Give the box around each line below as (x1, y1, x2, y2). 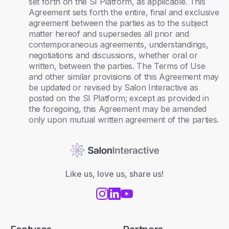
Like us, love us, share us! (65, 169, 164, 179)
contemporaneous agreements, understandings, (29, 39, 209, 50)
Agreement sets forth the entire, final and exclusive (29, 7, 219, 17)
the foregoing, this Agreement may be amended (29, 104, 207, 114)
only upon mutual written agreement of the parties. (29, 114, 219, 125)
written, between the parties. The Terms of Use (29, 61, 205, 71)
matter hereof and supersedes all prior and (29, 29, 189, 39)
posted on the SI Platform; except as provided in (29, 93, 209, 103)
